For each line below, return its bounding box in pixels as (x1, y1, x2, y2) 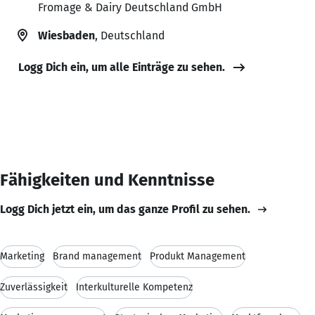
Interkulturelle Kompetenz (76, 281, 193, 293)
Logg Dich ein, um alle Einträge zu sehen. (18, 60, 225, 74)
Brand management (53, 250, 141, 262)
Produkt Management (150, 250, 245, 262)
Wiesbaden (38, 28, 95, 42)
